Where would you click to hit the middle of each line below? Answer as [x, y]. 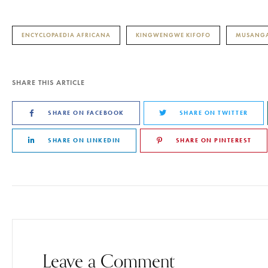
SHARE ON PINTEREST [214, 140]
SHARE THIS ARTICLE [48, 82]
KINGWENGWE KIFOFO [173, 35]
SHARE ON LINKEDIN [84, 140]
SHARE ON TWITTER [214, 112]
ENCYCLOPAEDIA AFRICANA [66, 35]
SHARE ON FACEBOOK [86, 112]
